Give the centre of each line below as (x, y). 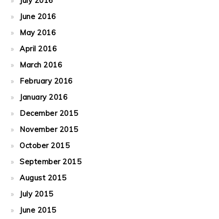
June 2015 (38, 210)
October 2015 (45, 145)
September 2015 (51, 162)
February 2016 (46, 81)
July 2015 (36, 194)
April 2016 (38, 49)
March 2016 (41, 65)
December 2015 (49, 113)
